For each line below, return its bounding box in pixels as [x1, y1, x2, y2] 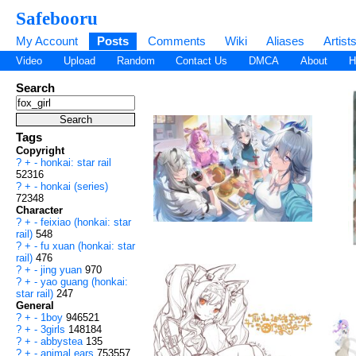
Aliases [266, 34, 304, 48]
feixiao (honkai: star [41, 216, 131, 229]
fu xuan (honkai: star [41, 240, 135, 253]
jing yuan [41, 264, 85, 277]
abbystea [41, 335, 86, 348]
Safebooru [16, 8, 98, 29]
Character [16, 204, 63, 217]
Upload [63, 55, 95, 68]
